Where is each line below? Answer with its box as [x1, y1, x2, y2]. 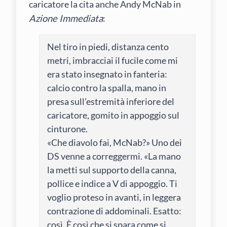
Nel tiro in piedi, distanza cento [47, 41, 169, 52]
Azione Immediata [29, 12, 103, 24]
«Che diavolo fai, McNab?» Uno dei [47, 136, 182, 148]
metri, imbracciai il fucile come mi [47, 54, 178, 66]
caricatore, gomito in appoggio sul [47, 109, 180, 121]
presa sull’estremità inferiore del [47, 95, 175, 107]
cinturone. [47, 123, 88, 134]
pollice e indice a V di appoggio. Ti [47, 177, 178, 189]
